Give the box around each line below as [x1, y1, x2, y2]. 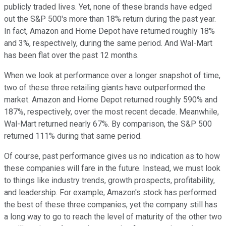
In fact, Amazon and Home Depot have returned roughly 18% [4, 26, 215, 36]
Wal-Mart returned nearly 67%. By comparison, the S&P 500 [4, 119, 212, 129]
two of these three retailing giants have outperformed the [4, 82, 205, 92]
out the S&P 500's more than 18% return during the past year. [4, 14, 216, 24]
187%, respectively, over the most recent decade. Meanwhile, [4, 106, 219, 117]
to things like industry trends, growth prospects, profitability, [4, 175, 215, 185]
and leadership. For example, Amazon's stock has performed [4, 187, 216, 197]
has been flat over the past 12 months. [4, 50, 141, 60]
